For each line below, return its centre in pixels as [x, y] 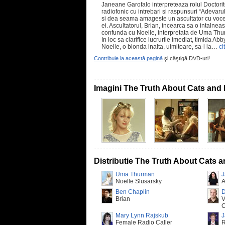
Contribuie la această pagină [128, 58]
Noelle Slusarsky [139, 181]
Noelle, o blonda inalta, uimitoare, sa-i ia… [159, 47]
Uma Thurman [135, 174]
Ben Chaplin [133, 192]
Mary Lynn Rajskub [142, 215]
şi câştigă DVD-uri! [186, 58]
